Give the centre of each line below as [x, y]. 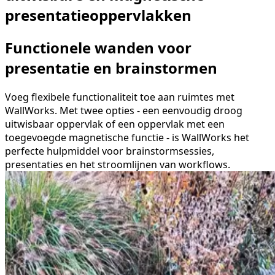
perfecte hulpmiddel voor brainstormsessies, [110, 151]
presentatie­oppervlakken [98, 15]
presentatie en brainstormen [111, 68]
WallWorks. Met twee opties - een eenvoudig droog [124, 110]
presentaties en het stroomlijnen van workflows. [118, 164]
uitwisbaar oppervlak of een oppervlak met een [115, 124]
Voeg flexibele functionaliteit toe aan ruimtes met [120, 97]
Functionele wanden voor [98, 47]
